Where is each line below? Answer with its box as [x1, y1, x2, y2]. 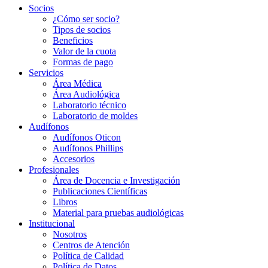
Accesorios [53, 154, 95, 165]
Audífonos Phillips [53, 143, 123, 154]
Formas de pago [53, 57, 113, 68]
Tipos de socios [53, 25, 111, 35]
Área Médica [53, 78, 102, 89]
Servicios [29, 68, 63, 78]
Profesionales [29, 165, 79, 175]
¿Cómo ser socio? [53, 14, 120, 25]
